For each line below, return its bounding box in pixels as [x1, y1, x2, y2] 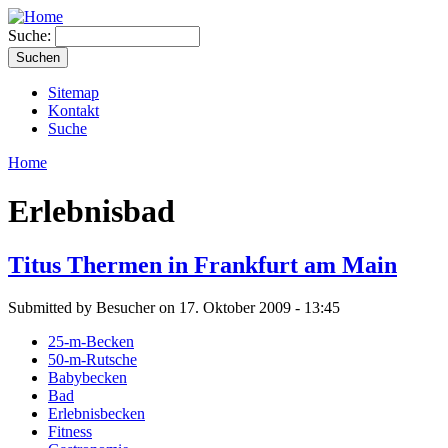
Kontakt [48, 102, 99, 119]
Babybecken [48, 368, 127, 386]
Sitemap [48, 84, 99, 101]
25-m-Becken [48, 332, 134, 350]
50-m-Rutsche [48, 350, 137, 368]
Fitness [48, 422, 92, 440]
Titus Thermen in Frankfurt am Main [8, 251, 397, 278]
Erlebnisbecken [48, 404, 145, 422]
